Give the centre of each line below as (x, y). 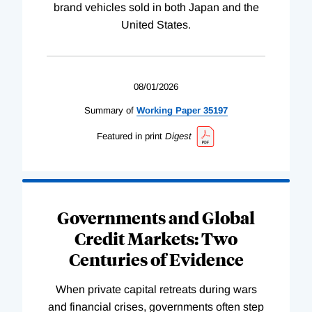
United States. (156, 24)
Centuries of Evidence (156, 259)
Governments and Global (156, 217)
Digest (178, 136)
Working (155, 110)
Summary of (109, 110)
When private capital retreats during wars (156, 289)
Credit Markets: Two (156, 238)
